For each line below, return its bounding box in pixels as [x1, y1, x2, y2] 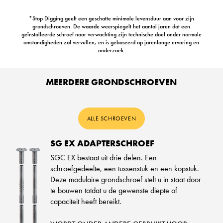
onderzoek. [98, 46, 125, 54]
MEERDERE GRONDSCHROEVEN [46, 76, 177, 88]
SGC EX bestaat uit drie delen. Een [50, 153, 157, 163]
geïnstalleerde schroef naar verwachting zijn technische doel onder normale [21, 30, 202, 38]
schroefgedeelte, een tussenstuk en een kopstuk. [50, 164, 199, 174]
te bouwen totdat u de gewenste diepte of [50, 186, 177, 196]
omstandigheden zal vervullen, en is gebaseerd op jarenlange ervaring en [23, 38, 200, 46]
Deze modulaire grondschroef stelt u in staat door [50, 175, 201, 185]
